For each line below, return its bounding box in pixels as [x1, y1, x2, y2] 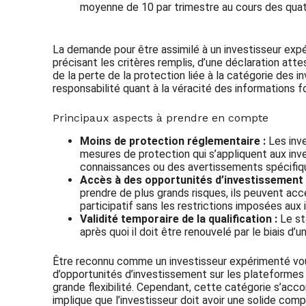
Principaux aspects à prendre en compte [53, 111, 269, 124]
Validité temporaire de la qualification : [80, 212, 278, 225]
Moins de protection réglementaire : [80, 134, 266, 148]
